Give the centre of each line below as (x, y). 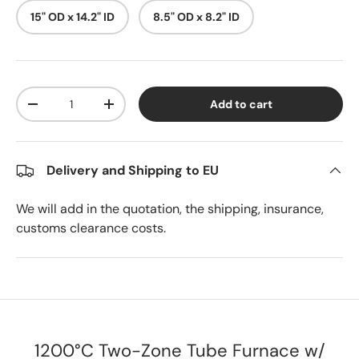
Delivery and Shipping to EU (133, 171)
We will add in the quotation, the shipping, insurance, (170, 209)
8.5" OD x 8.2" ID (196, 17)
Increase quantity (157, 110)
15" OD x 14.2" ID (73, 17)
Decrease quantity (83, 110)
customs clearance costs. (91, 228)
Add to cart (241, 105)
